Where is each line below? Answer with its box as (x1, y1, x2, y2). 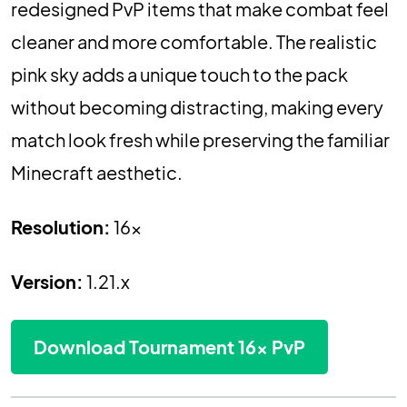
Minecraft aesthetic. (11, 160, 183, 184)
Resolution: (11, 214, 111, 238)
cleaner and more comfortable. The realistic (11, 29, 377, 53)
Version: (11, 269, 84, 293)
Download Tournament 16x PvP (34, 334, 305, 358)
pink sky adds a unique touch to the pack (11, 62, 348, 85)
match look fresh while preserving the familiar (11, 127, 390, 151)
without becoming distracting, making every (11, 94, 383, 118)
